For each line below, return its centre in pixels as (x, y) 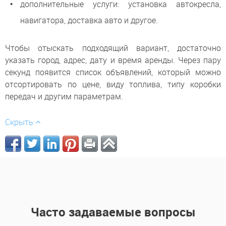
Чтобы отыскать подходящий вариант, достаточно (113, 48)
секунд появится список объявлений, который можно (113, 72)
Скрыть (20, 122)
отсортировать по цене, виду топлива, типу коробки (113, 84)
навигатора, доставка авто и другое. (89, 20)
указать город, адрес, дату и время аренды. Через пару (113, 60)
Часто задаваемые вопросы (113, 212)
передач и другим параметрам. (64, 96)
